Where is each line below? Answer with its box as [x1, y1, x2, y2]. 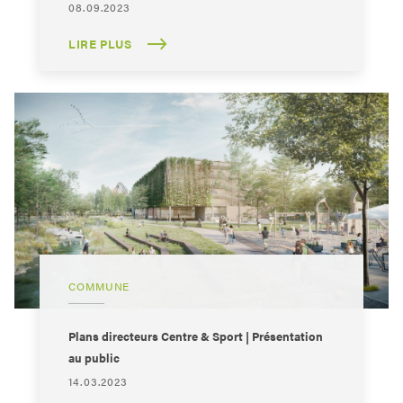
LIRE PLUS [68, 35, 132, 53]
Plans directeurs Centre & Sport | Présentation [68, 327, 323, 345]
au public [68, 349, 120, 367]
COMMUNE [68, 278, 130, 295]
